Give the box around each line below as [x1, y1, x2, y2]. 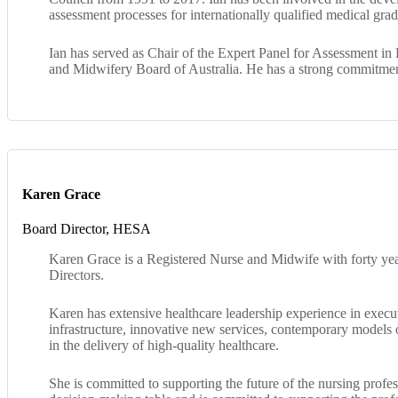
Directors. [49, 267, 104, 283]
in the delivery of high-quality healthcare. [49, 338, 279, 354]
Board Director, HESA [22, 221, 151, 237]
